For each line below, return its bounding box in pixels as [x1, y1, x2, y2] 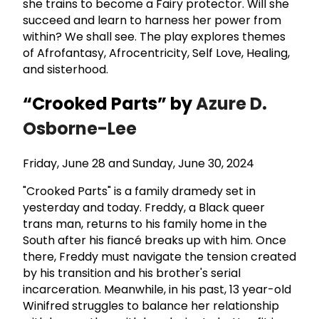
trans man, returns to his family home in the [23, 216, 267, 233]
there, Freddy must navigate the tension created [23, 249, 296, 266]
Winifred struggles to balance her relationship [23, 298, 279, 315]
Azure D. [196, 92, 267, 116]
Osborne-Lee [23, 117, 137, 141]
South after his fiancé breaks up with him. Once [23, 232, 286, 249]
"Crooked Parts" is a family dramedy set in [23, 183, 256, 200]
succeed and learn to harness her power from [23, 11, 281, 28]
